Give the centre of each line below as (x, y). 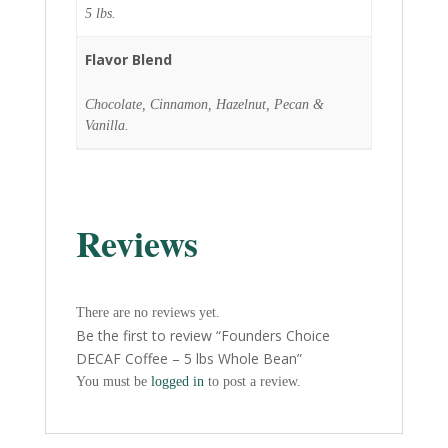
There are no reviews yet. (147, 312)
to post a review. (252, 381)
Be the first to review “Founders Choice (202, 335)
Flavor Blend (128, 59)
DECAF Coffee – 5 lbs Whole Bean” (188, 358)
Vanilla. (107, 125)
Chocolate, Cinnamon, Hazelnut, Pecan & (204, 104)
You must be (113, 381)
